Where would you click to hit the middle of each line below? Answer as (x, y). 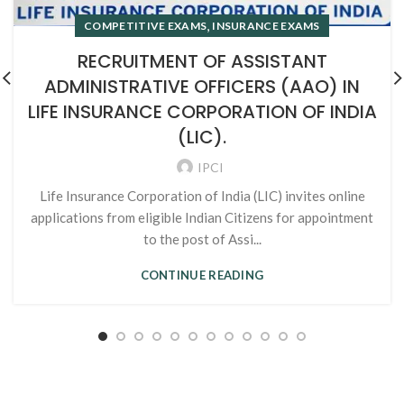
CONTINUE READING (202, 275)
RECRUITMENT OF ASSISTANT (202, 61)
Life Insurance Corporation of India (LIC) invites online (202, 195)
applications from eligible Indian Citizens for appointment (202, 217)
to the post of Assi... (202, 239)
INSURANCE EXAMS (266, 25)
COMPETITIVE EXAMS (146, 25)
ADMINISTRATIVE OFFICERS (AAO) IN (202, 86)
